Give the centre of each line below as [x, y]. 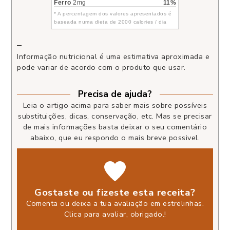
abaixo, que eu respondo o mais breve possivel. [115, 137]
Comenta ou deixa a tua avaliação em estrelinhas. [115, 203]
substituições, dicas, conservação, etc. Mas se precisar [115, 116]
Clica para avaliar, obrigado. [114, 214]
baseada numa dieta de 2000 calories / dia [110, 22]
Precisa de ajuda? [115, 94]
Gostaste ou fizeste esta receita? [115, 192]
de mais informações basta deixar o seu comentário [115, 127]
